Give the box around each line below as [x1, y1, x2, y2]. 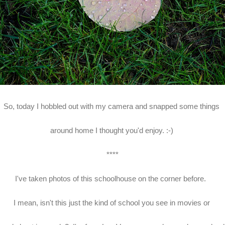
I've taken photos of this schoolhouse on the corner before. [15, 174, 210, 183]
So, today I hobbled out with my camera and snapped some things [4, 101, 221, 110]
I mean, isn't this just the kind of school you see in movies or [13, 198, 212, 207]
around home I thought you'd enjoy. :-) [50, 126, 175, 135]
